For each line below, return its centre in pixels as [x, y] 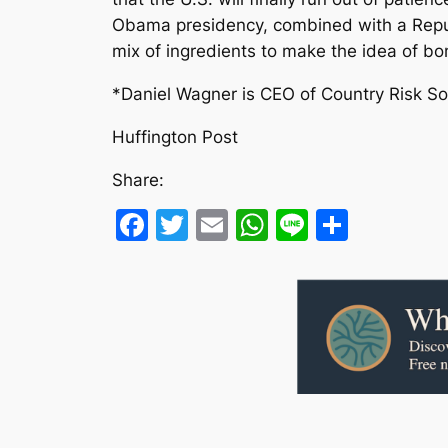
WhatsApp [347, 224]
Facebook [222, 224]
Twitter [242, 224]
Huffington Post [175, 136]
